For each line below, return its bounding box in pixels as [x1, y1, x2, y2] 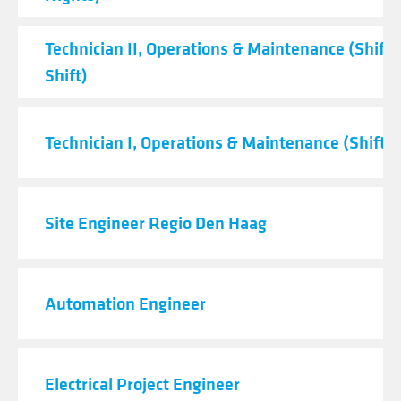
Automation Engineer [45, 291, 206, 315]
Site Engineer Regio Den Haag [45, 210, 267, 235]
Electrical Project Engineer [45, 371, 240, 396]
